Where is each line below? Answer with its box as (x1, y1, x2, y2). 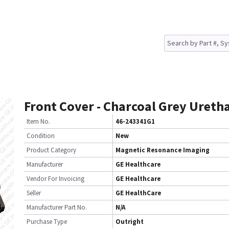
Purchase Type (27, 217, 67, 226)
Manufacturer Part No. (27, 203, 87, 212)
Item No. (27, 117, 50, 126)
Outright (116, 217, 144, 226)
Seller (27, 189, 41, 197)
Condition (27, 131, 55, 140)
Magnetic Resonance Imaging (116, 146, 210, 154)
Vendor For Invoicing (27, 174, 84, 183)
